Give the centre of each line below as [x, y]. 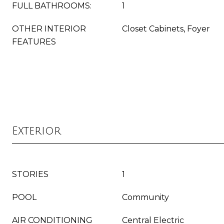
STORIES [30, 174]
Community [145, 197]
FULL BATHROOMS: [52, 6]
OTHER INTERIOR [49, 29]
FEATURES [34, 42]
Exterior [36, 131]
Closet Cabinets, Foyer [166, 29]
